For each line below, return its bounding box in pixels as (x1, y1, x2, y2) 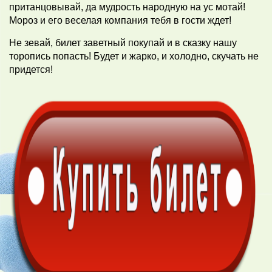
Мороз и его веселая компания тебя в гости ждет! (9, 15, 231, 25)
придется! (9, 64, 53, 75)
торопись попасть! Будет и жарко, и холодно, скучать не (9, 50, 259, 61)
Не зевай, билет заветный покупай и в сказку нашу (9, 37, 237, 48)
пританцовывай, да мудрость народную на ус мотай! (9, 1, 245, 12)
